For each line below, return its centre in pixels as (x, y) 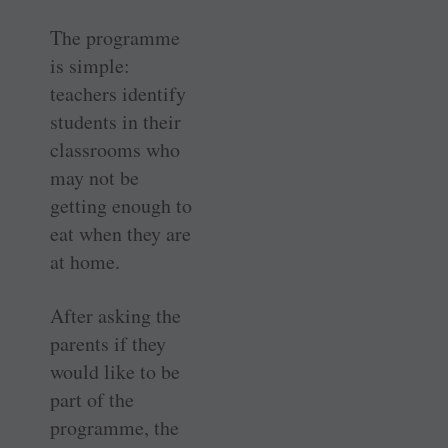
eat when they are (120, 234)
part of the (92, 400)
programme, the (114, 428)
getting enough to (121, 206)
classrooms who (115, 150)
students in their (115, 122)
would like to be (115, 372)
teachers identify (118, 94)
